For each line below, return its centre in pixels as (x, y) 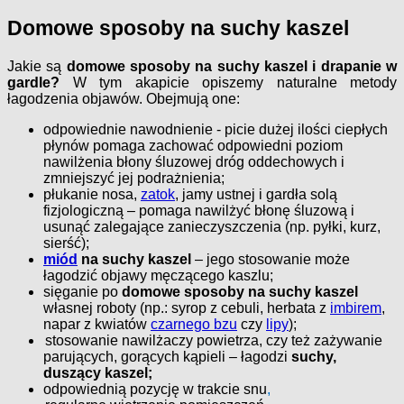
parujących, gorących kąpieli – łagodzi (167, 357)
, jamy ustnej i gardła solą (256, 195)
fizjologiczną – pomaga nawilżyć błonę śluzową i (199, 211)
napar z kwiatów (97, 325)
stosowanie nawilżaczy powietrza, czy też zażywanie (214, 341)
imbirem (356, 308)
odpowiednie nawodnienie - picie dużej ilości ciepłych (216, 130)
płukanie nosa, (92, 195)
